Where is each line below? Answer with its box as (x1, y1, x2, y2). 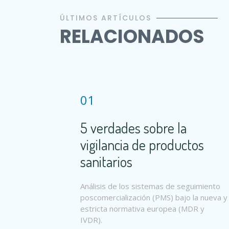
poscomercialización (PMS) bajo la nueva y (80, 192, 227, 202)
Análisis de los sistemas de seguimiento (80, 180, 220, 191)
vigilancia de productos (80, 135, 204, 154)
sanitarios (80, 152, 132, 171)
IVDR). (80, 214, 102, 225)
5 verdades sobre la (80, 118, 187, 137)
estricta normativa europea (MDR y (80, 203, 204, 214)
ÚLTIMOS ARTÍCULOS (60, 12, 151, 23)
